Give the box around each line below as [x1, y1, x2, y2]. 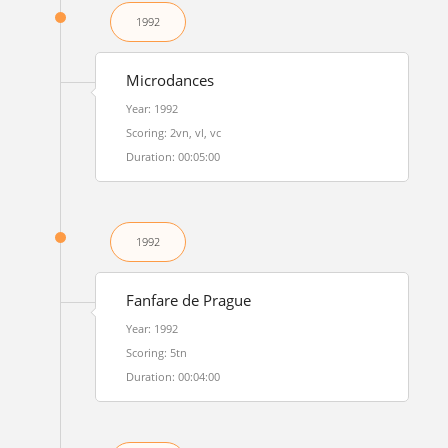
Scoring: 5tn [125, 345, 187, 360]
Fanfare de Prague [125, 290, 251, 311]
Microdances [125, 70, 214, 91]
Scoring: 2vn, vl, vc [125, 125, 221, 140]
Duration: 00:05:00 [125, 149, 220, 164]
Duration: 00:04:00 [125, 369, 220, 384]
